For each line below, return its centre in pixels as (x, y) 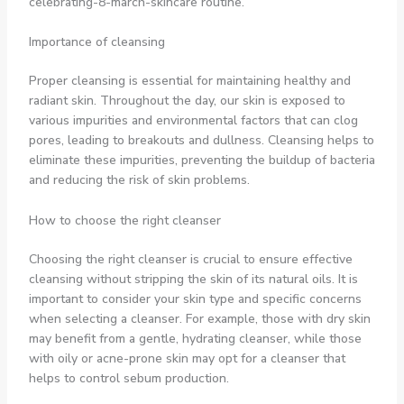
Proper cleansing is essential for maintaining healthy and (189, 81)
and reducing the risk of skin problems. (139, 180)
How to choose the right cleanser (124, 220)
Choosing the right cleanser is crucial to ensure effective (190, 259)
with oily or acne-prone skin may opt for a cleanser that (187, 358)
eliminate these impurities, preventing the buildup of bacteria (202, 161)
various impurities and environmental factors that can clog (193, 121)
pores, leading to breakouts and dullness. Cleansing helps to (201, 141)
